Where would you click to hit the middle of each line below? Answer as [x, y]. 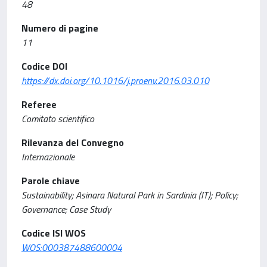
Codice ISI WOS [54, 233]
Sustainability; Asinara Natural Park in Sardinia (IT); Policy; [130, 195]
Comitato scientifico [58, 119]
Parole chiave [51, 181]
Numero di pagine [60, 28]
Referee [39, 104]
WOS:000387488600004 [72, 247]
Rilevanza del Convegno [73, 142]
